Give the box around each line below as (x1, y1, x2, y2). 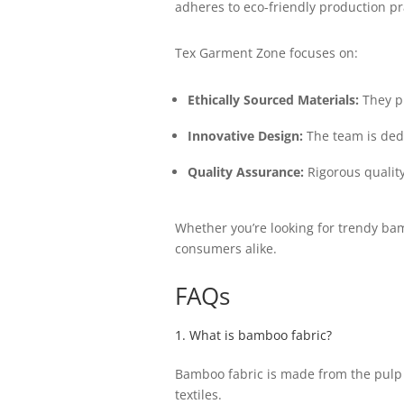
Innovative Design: (187, 127, 303, 144)
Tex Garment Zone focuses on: (174, 44, 358, 61)
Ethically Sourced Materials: (187, 91, 359, 108)
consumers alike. (174, 240, 277, 257)
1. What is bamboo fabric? (174, 326, 332, 344)
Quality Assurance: (187, 163, 304, 180)
